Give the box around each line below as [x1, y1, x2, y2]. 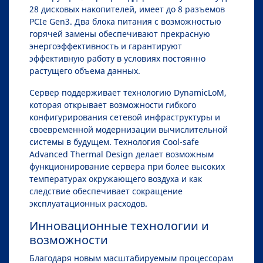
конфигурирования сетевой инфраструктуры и [29, 111, 220, 123]
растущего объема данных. [29, 65, 140, 76]
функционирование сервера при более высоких [29, 160, 225, 172]
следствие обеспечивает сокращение [29, 185, 183, 197]
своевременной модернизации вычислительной [29, 123, 228, 135]
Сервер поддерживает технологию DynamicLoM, [29, 86, 227, 98]
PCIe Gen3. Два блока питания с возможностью [29, 15, 221, 27]
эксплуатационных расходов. [29, 197, 147, 209]
